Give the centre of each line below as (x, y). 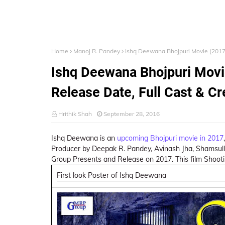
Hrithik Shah (75, 114)
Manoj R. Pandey (97, 51)
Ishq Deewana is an (84, 138)
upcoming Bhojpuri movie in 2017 (170, 138)
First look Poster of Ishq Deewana (111, 175)
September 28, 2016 (132, 114)
